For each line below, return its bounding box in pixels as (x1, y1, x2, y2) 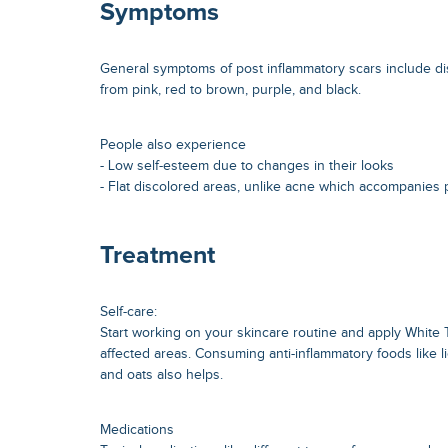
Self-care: (100, 303, 157, 320)
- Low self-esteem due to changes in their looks (100, 158, 394, 175)
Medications (100, 421, 174, 438)
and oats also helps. (100, 366, 223, 383)
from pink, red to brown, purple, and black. (100, 81, 361, 98)
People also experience (100, 137, 246, 154)
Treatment (100, 242, 215, 268)
